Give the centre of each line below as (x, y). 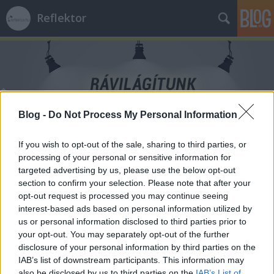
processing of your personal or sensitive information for (125, 157)
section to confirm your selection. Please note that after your (135, 183)
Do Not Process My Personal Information (143, 114)
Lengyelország (93, 133)
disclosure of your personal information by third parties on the (137, 247)
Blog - (33, 114)
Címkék (27, 133)
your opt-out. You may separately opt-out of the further (124, 234)
